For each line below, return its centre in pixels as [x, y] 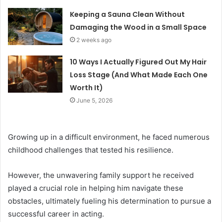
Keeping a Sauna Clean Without [128, 14]
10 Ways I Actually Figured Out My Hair [139, 62]
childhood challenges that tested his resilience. [91, 150]
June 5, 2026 [95, 100]
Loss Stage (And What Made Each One [139, 75]
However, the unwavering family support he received [101, 175]
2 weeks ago [94, 40]
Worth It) [87, 87]
